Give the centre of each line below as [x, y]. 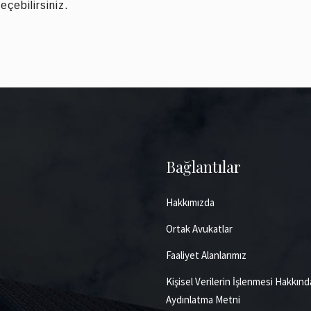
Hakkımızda [190, 202]
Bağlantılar [203, 167]
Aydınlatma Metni [203, 300]
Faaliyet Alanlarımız [206, 255]
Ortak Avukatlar [199, 229]
